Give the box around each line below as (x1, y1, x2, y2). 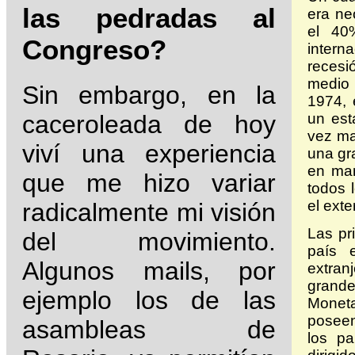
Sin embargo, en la (22, 81, 276, 110)
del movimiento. (22, 227, 276, 257)
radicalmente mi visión (22, 198, 276, 227)
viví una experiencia (22, 139, 276, 169)
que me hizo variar (22, 169, 276, 198)
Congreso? (22, 33, 166, 65)
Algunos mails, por (22, 257, 276, 286)
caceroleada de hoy (22, 110, 276, 139)
